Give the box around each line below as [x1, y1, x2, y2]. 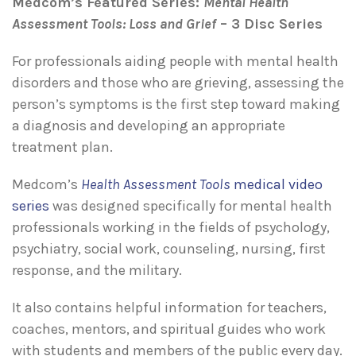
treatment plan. [12, 138, 113, 157]
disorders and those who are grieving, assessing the [12, 74, 344, 92]
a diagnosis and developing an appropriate [12, 117, 285, 135]
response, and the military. [12, 261, 182, 280]
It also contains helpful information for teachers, [12, 299, 327, 317]
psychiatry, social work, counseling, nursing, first [12, 240, 326, 258]
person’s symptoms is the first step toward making [12, 95, 340, 114]
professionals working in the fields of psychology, [12, 219, 330, 237]
